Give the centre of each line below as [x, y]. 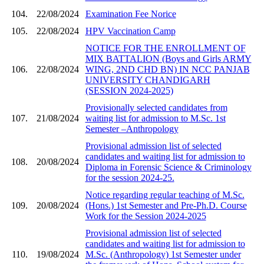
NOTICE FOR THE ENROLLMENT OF [165, 48]
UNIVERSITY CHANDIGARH [148, 80]
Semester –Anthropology [132, 128]
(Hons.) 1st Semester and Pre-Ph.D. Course [166, 205]
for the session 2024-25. [130, 177]
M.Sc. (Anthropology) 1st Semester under [163, 254]
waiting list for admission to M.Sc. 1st [155, 118]
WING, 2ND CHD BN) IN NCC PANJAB [167, 69]
